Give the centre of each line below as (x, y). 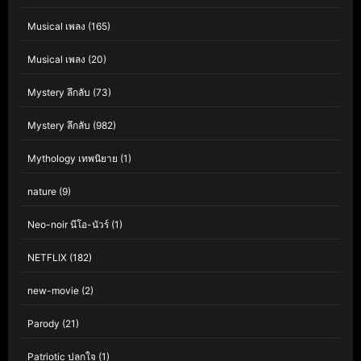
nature (42, 191)
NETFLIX (47, 257)
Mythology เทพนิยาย (73, 158)
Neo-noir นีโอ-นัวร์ (68, 224)
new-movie (53, 290)
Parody (44, 324)
